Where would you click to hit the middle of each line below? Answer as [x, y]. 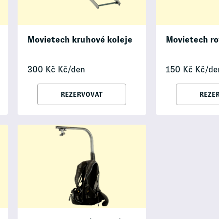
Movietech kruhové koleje [80, 40]
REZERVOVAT [82, 95]
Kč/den [70, 70]
